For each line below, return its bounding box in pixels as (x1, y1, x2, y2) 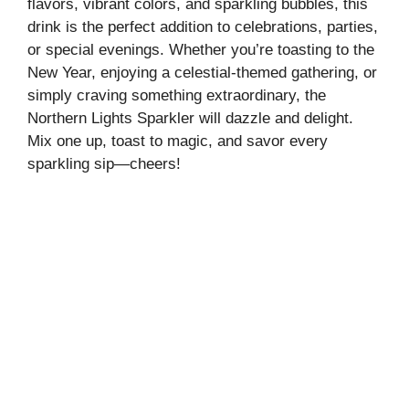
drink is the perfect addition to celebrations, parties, (27, 17, 378, 36)
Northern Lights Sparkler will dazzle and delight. (27, 109, 353, 127)
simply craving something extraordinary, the (27, 86, 326, 104)
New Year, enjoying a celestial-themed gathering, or (27, 63, 377, 81)
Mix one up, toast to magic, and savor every (27, 131, 328, 150)
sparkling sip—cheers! (27, 154, 181, 173)
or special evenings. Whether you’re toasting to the (27, 40, 374, 58)
